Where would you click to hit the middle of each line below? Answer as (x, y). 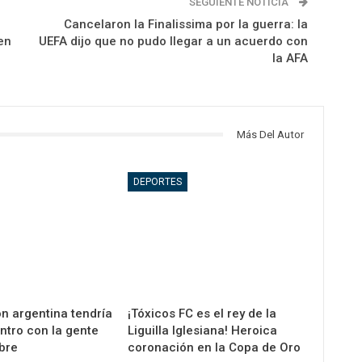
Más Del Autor (270, 134)
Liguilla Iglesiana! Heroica (203, 331)
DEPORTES (158, 182)
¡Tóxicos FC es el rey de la (202, 314)
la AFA (290, 58)
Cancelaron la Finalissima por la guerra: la (185, 24)
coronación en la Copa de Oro (215, 348)
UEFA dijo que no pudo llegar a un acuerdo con (173, 41)
